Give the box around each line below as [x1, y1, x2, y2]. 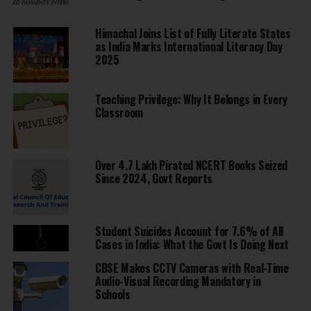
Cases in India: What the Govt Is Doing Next [94, 236, 289, 253]
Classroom [94, 104, 143, 121]
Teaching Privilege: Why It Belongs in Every [94, 91, 288, 108]
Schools [94, 286, 131, 303]
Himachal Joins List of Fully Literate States [94, 25, 291, 42]
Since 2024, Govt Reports [94, 170, 213, 187]
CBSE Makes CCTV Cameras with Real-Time [94, 260, 289, 277]
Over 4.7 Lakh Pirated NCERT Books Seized [94, 157, 288, 174]
